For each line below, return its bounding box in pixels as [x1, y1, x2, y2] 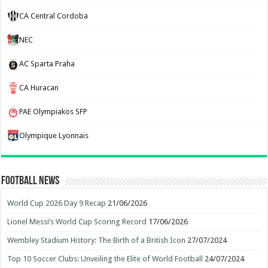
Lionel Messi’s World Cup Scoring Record [7, 217, 147, 226]
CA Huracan [19, 83, 59, 92]
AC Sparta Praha [19, 59, 75, 68]
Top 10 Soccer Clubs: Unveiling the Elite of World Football [7, 254, 203, 263]
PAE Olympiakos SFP [19, 107, 88, 116]
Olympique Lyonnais [19, 131, 89, 140]
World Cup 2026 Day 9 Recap [7, 199, 106, 208]
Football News [1, 175, 60, 187]
